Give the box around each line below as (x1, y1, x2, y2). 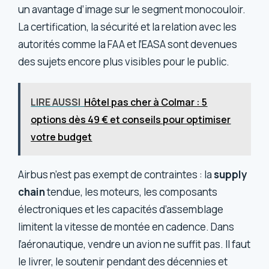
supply (214, 167, 248, 181)
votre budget (31, 130, 92, 144)
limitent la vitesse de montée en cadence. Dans (18, 219, 235, 234)
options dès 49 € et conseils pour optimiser (31, 112, 231, 126)
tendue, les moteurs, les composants (45, 184, 218, 199)
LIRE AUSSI (31, 95, 81, 109)
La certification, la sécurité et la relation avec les (18, 20, 237, 34)
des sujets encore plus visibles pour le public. (18, 55, 230, 69)
